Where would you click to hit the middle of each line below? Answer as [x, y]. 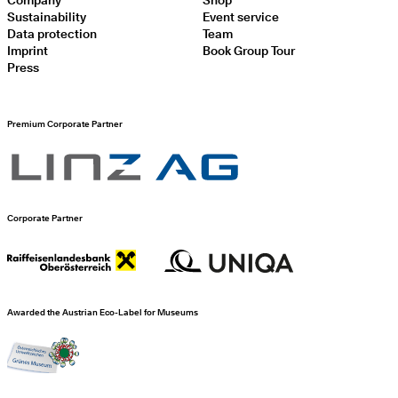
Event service [241, 16]
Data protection [52, 33]
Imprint [28, 50]
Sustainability [47, 16]
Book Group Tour [249, 50]
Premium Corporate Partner [65, 123]
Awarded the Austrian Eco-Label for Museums [103, 311]
